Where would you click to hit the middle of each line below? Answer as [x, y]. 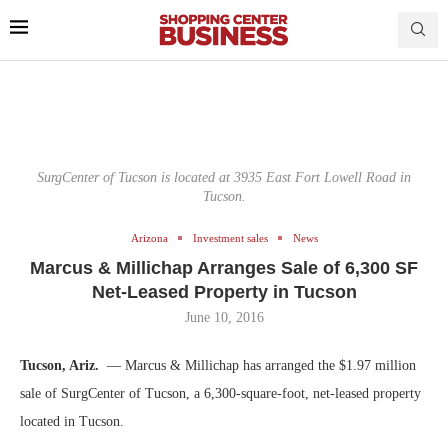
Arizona [149, 237]
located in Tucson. [72, 421]
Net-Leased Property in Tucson [224, 291]
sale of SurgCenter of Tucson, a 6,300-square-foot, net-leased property [220, 393]
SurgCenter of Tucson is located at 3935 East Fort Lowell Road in [224, 177]
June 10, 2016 [224, 317]
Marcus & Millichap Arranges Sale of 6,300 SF [224, 267]
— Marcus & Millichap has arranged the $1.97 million [259, 365]
